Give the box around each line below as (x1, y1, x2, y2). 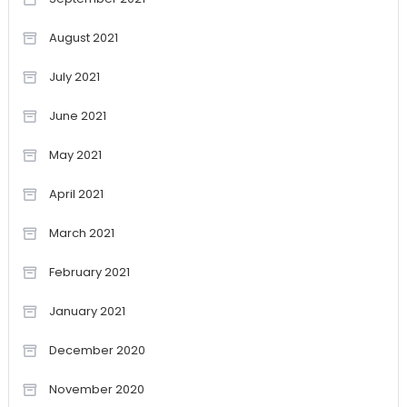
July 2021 (48, 68, 100, 86)
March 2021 (48, 224, 114, 243)
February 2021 (48, 263, 130, 282)
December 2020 (48, 342, 145, 360)
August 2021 (48, 29, 118, 47)
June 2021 (48, 107, 106, 125)
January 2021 (48, 303, 125, 321)
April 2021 (48, 185, 104, 203)
